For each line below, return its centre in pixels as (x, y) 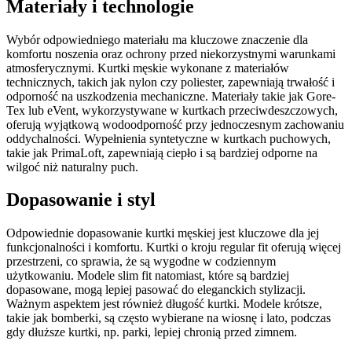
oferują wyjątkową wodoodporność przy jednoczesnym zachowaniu (175, 124)
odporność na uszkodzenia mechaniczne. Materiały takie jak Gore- (171, 96)
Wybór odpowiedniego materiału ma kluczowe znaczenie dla (157, 39)
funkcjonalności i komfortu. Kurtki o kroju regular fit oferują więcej (174, 247)
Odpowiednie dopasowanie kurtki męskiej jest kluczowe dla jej (163, 233)
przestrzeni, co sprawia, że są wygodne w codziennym (141, 262)
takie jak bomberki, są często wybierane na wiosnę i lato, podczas (169, 318)
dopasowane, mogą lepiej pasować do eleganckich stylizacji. (156, 290)
